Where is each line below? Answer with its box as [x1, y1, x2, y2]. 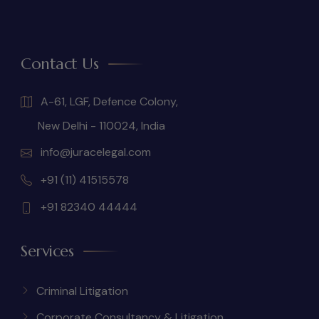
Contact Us [21, 53, 98, 73]
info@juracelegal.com [38, 145, 151, 160]
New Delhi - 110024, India [21, 118, 165, 134]
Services [21, 241, 73, 261]
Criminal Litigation [36, 283, 128, 298]
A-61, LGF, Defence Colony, [38, 93, 178, 109]
